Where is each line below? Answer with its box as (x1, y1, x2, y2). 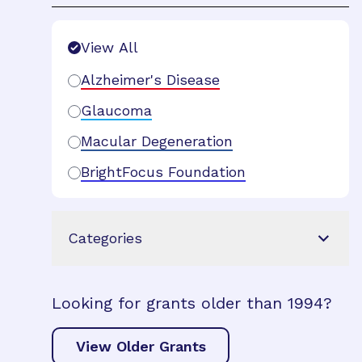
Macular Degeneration (81, 133, 233, 149)
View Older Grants (75, 337, 206, 355)
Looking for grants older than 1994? (52, 293, 332, 313)
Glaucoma (81, 102, 152, 119)
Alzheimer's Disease (81, 71, 220, 88)
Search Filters (51, 21, 138, 36)
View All (81, 39, 138, 56)
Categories (68, 229, 142, 246)
